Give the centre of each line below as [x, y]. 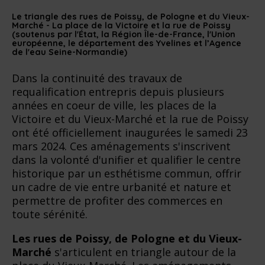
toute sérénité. [50, 214]
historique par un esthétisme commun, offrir [127, 173]
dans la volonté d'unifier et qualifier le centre [126, 159]
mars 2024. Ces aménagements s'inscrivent [121, 146]
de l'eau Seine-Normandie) [70, 52]
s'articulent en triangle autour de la [144, 252]
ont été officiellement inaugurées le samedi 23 [130, 132]
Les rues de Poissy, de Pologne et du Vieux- [127, 238]
